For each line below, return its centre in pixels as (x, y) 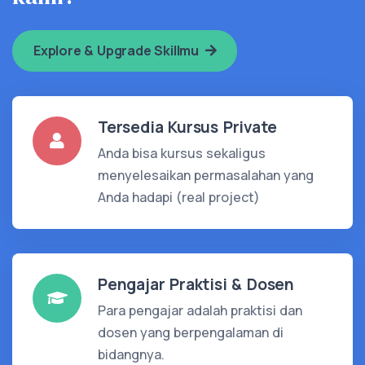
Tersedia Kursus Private (187, 127)
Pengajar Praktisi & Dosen (196, 284)
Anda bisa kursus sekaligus (182, 153)
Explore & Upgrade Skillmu (119, 50)
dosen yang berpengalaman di (191, 332)
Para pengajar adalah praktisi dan (200, 310)
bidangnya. (131, 354)
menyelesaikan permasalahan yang (206, 175)
